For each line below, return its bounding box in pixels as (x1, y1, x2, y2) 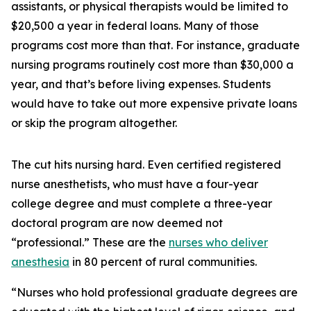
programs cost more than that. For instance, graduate (11, 38, 300, 52)
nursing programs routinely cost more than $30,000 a (11, 58, 294, 72)
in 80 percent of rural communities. (69, 255, 257, 269)
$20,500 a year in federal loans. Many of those (11, 19, 259, 33)
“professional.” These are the (11, 235, 169, 249)
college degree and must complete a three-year (11, 196, 272, 210)
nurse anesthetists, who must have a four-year (11, 177, 258, 191)
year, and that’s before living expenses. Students (11, 77, 271, 91)
